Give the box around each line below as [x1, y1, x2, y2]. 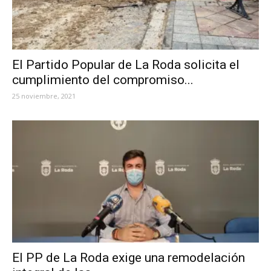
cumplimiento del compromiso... [12, 73, 194, 88]
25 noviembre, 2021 [12, 91, 76, 101]
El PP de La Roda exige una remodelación [12, 250, 245, 265]
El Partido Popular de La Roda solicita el [12, 57, 240, 73]
